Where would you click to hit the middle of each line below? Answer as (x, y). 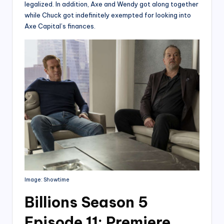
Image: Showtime (47, 179)
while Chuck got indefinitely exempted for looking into (108, 15)
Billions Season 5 (86, 202)
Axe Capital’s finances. (60, 26)
